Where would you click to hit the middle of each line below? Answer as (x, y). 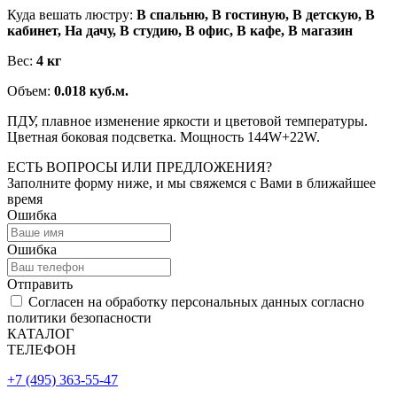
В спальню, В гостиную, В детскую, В (256, 15)
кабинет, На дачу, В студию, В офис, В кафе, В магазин (180, 31)
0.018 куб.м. (91, 91)
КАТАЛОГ (40, 334)
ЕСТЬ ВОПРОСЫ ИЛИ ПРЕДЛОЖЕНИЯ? (140, 167)
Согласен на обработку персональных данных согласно (195, 302)
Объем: (31, 91)
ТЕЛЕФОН (42, 350)
